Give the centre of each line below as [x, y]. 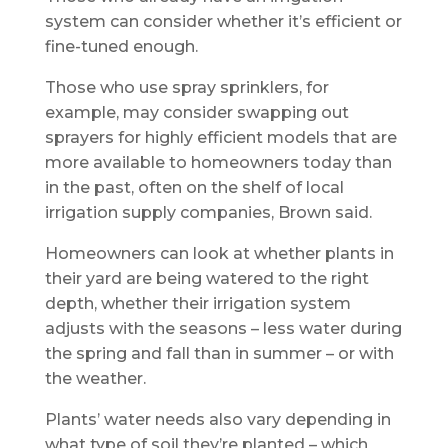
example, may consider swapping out [196, 112]
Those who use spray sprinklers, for [186, 87]
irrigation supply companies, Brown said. [208, 212]
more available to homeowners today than [218, 162]
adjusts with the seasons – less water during [223, 328]
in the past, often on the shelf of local [194, 187]
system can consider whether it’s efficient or [223, 21]
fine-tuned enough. [121, 46]
